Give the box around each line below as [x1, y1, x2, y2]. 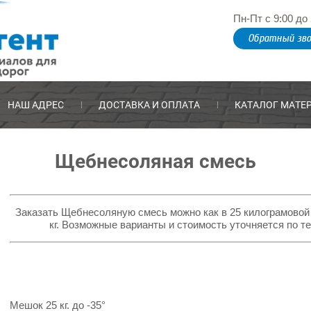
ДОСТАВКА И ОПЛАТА [99, 99, 200, 110]
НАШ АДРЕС [8, 99, 64, 110]
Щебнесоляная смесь [55, 149, 256, 173]
